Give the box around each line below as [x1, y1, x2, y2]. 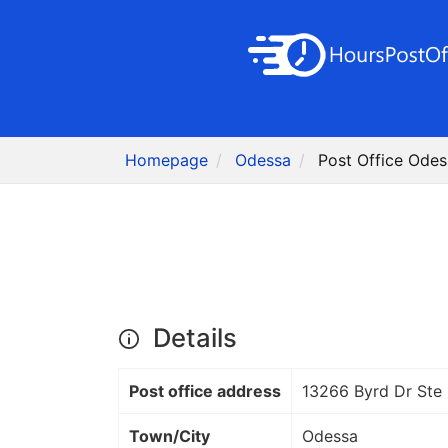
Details [146, 322, 237, 354]
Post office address [129, 381, 281, 402]
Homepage [125, 150, 209, 171]
